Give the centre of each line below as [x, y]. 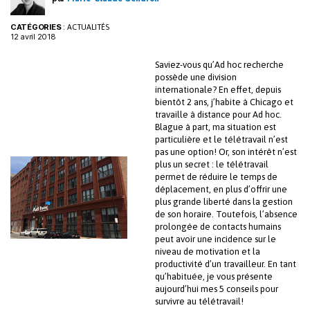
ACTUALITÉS [88, 27]
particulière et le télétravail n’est [221, 140]
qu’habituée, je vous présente [214, 277]
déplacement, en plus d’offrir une [221, 190]
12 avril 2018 [33, 37]
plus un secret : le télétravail [212, 165]
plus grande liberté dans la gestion [224, 202]
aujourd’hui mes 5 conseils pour [217, 289]
